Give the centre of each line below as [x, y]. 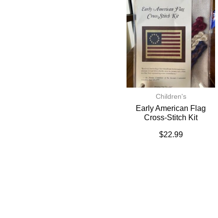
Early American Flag [171, 108]
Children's [171, 96]
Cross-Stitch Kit [171, 117]
